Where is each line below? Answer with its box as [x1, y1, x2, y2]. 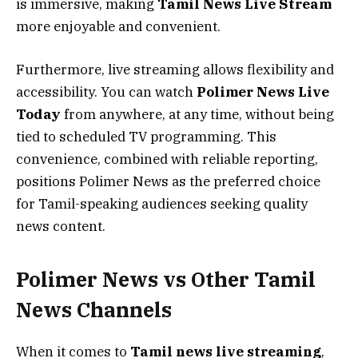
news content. [16, 217, 105, 235]
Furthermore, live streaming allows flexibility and [16, 60, 334, 78]
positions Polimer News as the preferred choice [16, 172, 320, 190]
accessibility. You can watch [16, 82, 197, 101]
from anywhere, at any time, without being [61, 105, 334, 123]
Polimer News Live [197, 82, 329, 101]
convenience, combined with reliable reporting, [16, 149, 318, 168]
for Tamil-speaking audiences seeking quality [16, 194, 308, 213]
